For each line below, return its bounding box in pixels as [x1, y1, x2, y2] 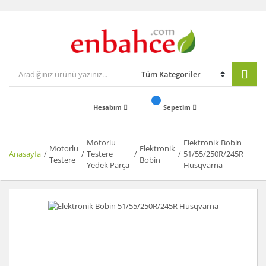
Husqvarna [183, 160, 223, 171]
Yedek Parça [87, 160, 129, 171]
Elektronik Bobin [183, 137, 242, 148]
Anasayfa [9, 148, 41, 160]
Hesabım [93, 103, 123, 112]
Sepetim [163, 103, 192, 112]
